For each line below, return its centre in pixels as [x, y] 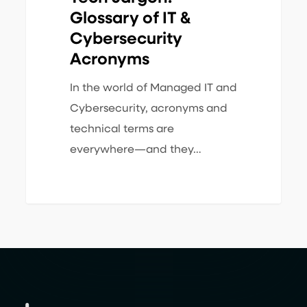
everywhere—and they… [135, 150]
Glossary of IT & [130, 19]
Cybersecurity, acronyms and [148, 109]
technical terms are [122, 130]
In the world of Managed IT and [153, 89]
